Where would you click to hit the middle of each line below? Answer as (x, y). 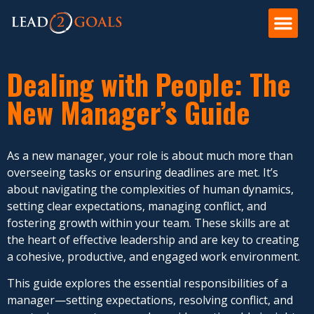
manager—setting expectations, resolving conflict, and (150, 300)
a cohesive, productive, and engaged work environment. (153, 257)
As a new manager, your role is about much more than (150, 156)
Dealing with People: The (149, 84)
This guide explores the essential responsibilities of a (147, 284)
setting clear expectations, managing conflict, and (137, 206)
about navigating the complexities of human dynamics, (150, 189)
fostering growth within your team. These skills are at (148, 223)
